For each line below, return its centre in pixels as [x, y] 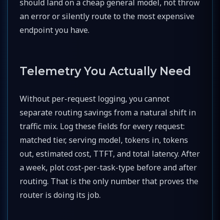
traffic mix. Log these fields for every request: [102, 126]
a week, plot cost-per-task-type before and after [108, 167]
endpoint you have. [55, 30]
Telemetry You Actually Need [105, 71]
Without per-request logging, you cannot [95, 98]
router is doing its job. [60, 195]
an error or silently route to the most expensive [107, 16]
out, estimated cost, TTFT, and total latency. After [110, 153]
